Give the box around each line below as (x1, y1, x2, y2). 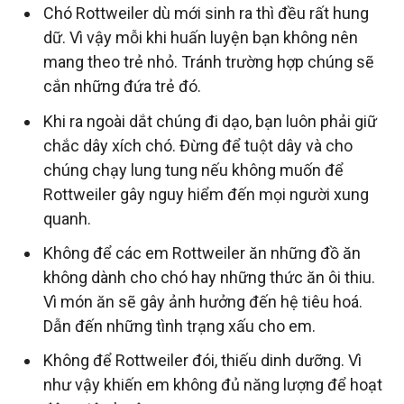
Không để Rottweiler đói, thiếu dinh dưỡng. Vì (43, 351, 362, 371)
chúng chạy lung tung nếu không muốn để (43, 160, 344, 179)
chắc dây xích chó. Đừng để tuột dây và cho (43, 135, 353, 155)
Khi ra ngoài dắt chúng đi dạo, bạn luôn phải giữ (43, 111, 377, 131)
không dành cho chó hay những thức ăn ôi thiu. (43, 267, 375, 287)
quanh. (43, 208, 91, 228)
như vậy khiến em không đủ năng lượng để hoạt (43, 375, 382, 395)
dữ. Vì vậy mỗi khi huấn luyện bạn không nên (43, 28, 358, 48)
